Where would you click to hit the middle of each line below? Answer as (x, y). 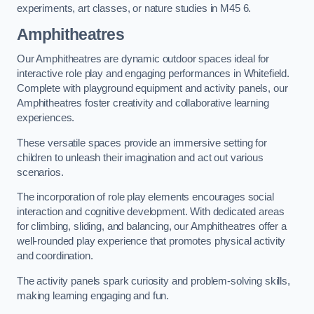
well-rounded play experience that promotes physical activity (151, 241)
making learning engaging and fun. (93, 295)
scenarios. (40, 172)
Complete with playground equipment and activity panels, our (152, 89)
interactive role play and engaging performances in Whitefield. (153, 74)
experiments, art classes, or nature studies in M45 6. (134, 9)
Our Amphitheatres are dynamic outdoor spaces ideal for (143, 59)
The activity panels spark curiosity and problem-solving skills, (153, 281)
